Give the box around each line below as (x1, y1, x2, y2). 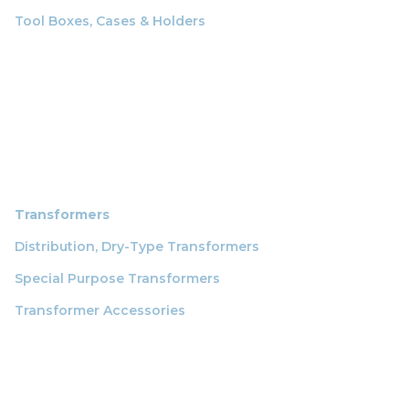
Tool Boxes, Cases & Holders (15, 12, 205, 29)
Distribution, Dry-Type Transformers (15, 237, 259, 255)
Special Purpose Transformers (15, 269, 220, 287)
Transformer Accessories (15, 301, 185, 319)
